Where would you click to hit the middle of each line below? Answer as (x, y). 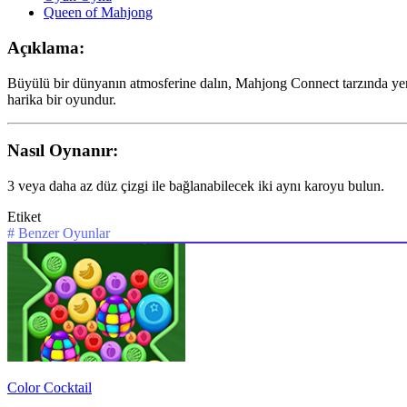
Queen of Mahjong (98, 13)
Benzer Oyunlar (64, 233)
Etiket (24, 217)
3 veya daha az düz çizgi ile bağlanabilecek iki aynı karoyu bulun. (196, 186)
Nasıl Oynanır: (63, 151)
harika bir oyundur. (62, 99)
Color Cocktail (50, 388)
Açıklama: (46, 47)
